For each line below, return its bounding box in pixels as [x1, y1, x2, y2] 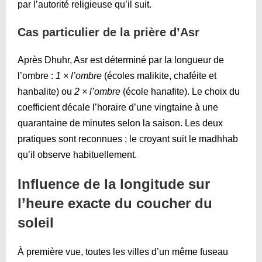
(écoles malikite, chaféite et [102, 70, 216, 81]
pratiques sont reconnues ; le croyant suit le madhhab [18, 133, 238, 144]
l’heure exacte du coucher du [18, 195, 212, 211]
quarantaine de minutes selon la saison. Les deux [18, 118, 223, 128]
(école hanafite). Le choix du [120, 86, 240, 96]
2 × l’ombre [74, 86, 120, 96]
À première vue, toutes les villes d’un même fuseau [18, 246, 228, 257]
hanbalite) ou [18, 86, 74, 96]
